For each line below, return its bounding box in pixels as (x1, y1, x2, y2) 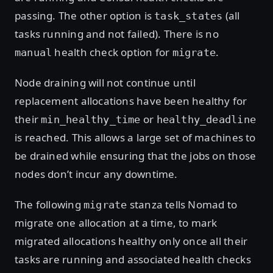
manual (15, 46, 52, 59)
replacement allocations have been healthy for (15, 94, 247, 108)
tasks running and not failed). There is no (15, 27, 219, 41)
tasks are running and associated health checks (15, 252, 251, 267)
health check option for (52, 45, 172, 60)
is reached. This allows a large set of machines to (15, 130, 256, 145)
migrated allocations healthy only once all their (15, 234, 248, 249)
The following (15, 197, 83, 212)
